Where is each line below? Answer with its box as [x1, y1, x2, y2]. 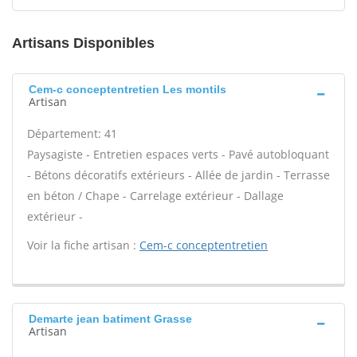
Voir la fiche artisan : [27, 237, 139, 253]
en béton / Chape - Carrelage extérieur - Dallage [27, 188, 284, 203]
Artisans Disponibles [12, 35, 155, 51]
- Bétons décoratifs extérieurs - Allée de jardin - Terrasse [27, 167, 330, 182]
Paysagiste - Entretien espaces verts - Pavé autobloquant [27, 147, 329, 162]
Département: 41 [27, 126, 117, 141]
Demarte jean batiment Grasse [29, 312, 192, 325]
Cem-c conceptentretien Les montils [29, 83, 226, 96]
